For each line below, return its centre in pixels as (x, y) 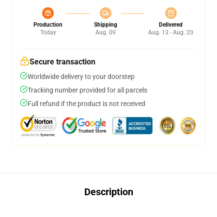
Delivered (171, 25)
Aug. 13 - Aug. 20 (171, 32)
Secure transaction (62, 62)
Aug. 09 (105, 32)
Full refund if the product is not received (86, 104)
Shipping (105, 25)
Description (108, 192)
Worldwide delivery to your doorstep (81, 77)
